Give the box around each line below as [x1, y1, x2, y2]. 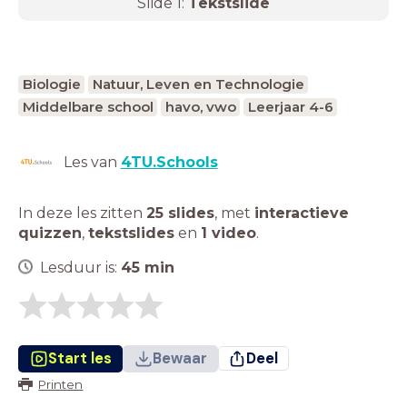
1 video [201, 223, 256, 242]
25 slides [146, 203, 214, 222]
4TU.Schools [120, 153, 218, 171]
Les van [63, 153, 121, 171]
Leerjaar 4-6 [247, 97, 333, 115]
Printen [38, 376, 84, 392]
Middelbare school [22, 97, 154, 115]
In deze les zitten [18, 203, 146, 222]
